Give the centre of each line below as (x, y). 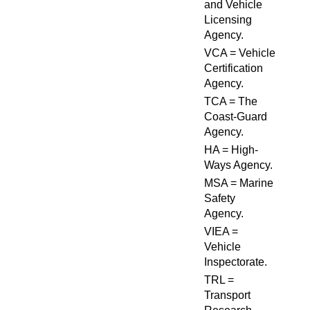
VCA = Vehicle (240, 53)
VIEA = (221, 231)
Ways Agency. (238, 165)
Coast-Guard (236, 117)
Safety (220, 198)
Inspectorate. (236, 262)
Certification (234, 68)
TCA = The (231, 101)
